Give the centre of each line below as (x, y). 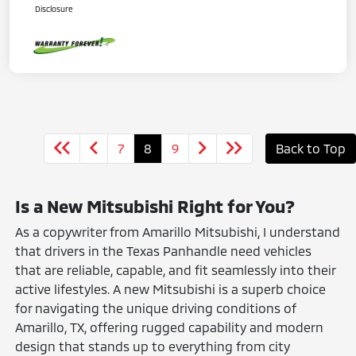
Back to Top (311, 148)
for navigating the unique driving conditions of (156, 308)
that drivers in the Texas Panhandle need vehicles (164, 250)
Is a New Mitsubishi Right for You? (155, 205)
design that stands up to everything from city (153, 346)
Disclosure (54, 8)
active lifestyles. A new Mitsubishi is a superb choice (171, 288)
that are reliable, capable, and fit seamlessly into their (176, 269)
